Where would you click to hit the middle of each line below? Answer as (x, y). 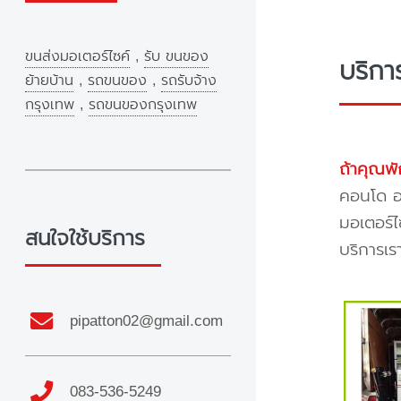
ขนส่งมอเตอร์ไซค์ (77, 57)
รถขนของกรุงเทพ (143, 105)
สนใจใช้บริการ (85, 238)
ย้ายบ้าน (49, 81)
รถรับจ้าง (189, 81)
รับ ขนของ (176, 57)
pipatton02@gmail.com (147, 321)
